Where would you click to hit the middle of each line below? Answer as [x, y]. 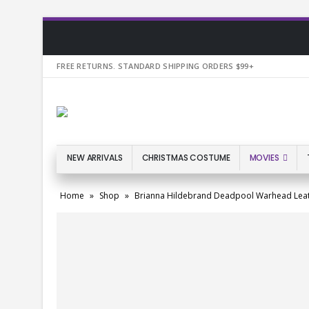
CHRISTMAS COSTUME [186, 158]
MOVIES [264, 158]
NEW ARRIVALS [95, 158]
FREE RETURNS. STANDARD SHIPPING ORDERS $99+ [155, 66]
